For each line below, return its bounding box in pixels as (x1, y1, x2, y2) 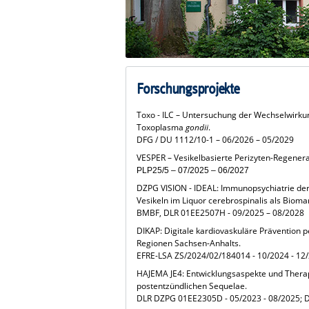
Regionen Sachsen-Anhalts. (137, 237, 241, 250)
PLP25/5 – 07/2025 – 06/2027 (137, 166, 250, 176)
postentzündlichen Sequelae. (137, 280, 248, 292)
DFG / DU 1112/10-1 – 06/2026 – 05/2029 (137, 134, 295, 146)
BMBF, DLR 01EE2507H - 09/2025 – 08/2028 (137, 207, 305, 219)
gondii (186, 121, 209, 134)
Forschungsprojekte (137, 81, 239, 98)
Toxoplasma (137, 121, 186, 134)
